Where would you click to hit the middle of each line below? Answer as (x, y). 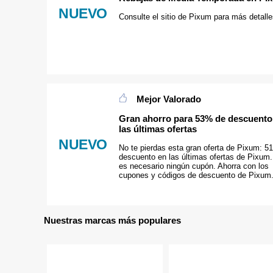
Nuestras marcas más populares (112, 220)
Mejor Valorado (169, 99)
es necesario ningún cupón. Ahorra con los (194, 166)
